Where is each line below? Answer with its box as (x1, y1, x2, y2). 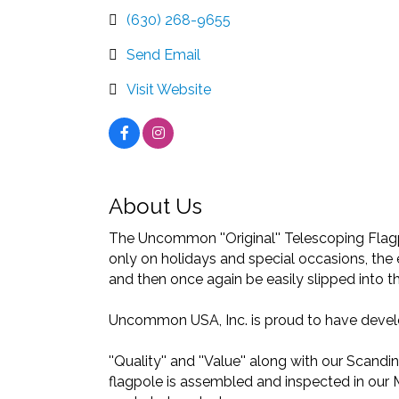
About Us (109, 193, 202, 220)
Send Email (126, 46, 200, 64)
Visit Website (126, 81, 211, 99)
